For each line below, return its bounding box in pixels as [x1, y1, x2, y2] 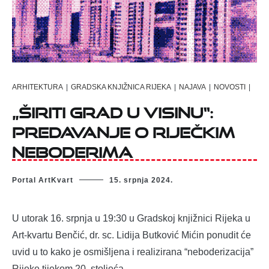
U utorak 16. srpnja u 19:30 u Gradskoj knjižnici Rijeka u [12, 213, 250, 224]
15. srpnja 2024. [109, 176, 173, 185]
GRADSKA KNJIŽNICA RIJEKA [71, 82, 171, 91]
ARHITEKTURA [12, 82, 63, 91]
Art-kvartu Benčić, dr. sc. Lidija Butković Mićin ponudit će [12, 230, 251, 241]
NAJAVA [179, 82, 206, 91]
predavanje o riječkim [12, 117, 235, 141]
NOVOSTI [214, 82, 246, 91]
